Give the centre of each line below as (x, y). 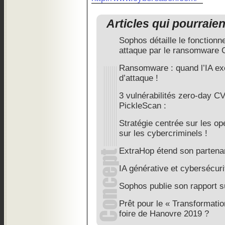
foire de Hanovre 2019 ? (164, 214)
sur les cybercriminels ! (163, 133)
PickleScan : (143, 106)
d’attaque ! (139, 78)
